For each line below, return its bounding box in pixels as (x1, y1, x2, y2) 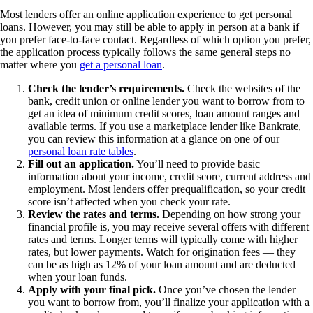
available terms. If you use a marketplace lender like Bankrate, (28, 119, 301, 132)
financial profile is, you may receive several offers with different (28, 220, 309, 233)
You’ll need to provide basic (134, 157, 260, 170)
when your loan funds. (28, 270, 127, 283)
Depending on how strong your (159, 208, 300, 220)
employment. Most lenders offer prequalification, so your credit (28, 182, 305, 195)
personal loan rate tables (28, 145, 133, 157)
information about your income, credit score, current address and (28, 170, 311, 182)
